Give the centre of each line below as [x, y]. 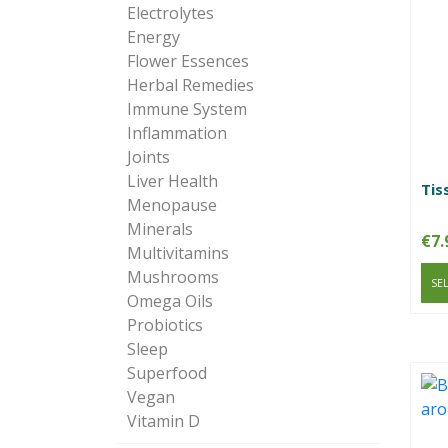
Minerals [160, 229]
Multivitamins [178, 253]
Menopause [172, 205]
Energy [153, 37]
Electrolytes [170, 13]
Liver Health [172, 181]
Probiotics [165, 325]
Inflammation [177, 133]
